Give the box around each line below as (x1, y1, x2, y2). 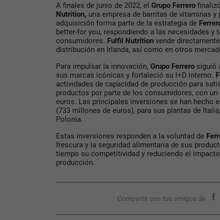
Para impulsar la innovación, (56, 62, 150, 71)
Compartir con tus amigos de (117, 194, 206, 203)
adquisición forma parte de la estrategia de (56, 19, 199, 28)
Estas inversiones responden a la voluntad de (56, 132, 206, 141)
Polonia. (56, 115, 83, 124)
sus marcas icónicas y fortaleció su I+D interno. (56, 71, 216, 80)
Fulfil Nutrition (107, 36, 156, 46)
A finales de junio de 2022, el (56, 1, 151, 10)
